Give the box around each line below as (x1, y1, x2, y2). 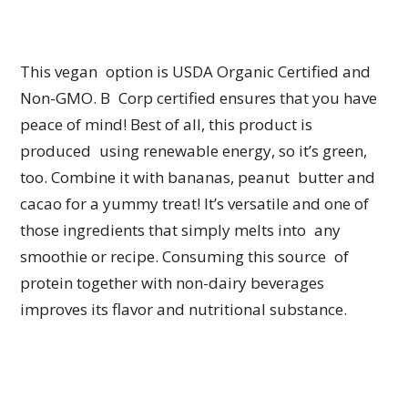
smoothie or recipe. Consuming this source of (20, 246, 350, 268)
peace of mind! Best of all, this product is (20, 114, 313, 136)
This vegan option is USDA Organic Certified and (20, 61, 372, 83)
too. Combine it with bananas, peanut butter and (20, 167, 376, 189)
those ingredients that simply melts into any (20, 219, 342, 241)
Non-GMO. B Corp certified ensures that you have (20, 87, 378, 109)
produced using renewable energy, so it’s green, (20, 140, 368, 162)
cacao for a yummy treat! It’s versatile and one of (20, 193, 370, 215)
